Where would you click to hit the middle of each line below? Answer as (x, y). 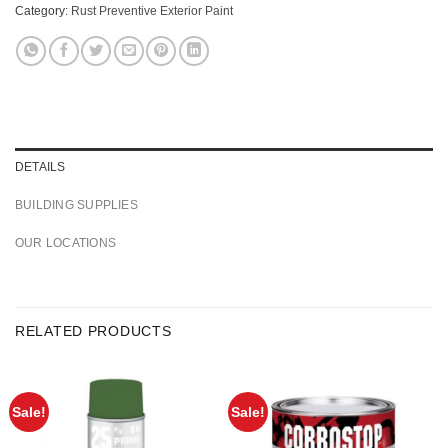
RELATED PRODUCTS (93, 330)
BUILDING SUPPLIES (76, 205)
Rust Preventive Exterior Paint (152, 10)
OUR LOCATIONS (65, 243)
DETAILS (40, 167)
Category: (43, 10)
